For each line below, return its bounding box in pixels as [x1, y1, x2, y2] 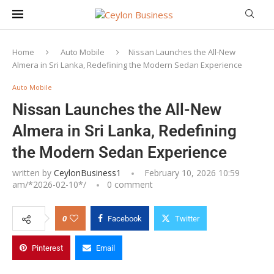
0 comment [107, 179, 153, 190]
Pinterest [32, 243, 63, 253]
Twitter [175, 214, 199, 223]
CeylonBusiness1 [54, 167, 121, 179]
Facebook [108, 214, 142, 223]
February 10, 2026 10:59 [142, 167, 240, 179]
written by [12, 167, 54, 179]
